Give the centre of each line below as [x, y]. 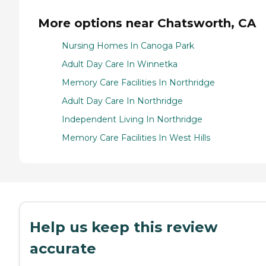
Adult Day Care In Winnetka [120, 64]
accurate [63, 249]
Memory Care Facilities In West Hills [136, 138]
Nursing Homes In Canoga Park [128, 46]
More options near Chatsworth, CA [147, 23]
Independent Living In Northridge [132, 120]
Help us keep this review [123, 227]
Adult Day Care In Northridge [122, 101]
